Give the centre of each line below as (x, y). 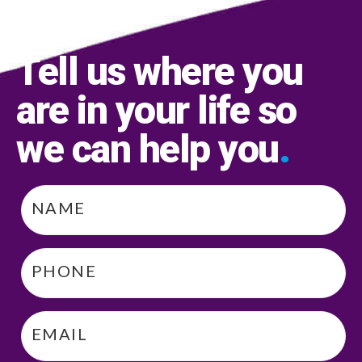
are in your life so (156, 98)
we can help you (147, 137)
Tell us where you (160, 59)
